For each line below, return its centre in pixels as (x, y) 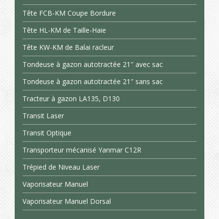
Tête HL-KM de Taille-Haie (64, 30)
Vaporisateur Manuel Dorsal (67, 201)
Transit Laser (43, 116)
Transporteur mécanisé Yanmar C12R (82, 150)
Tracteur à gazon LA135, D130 (71, 99)
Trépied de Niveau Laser (61, 167)
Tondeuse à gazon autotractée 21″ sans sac (93, 81)
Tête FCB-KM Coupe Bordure (69, 13)
